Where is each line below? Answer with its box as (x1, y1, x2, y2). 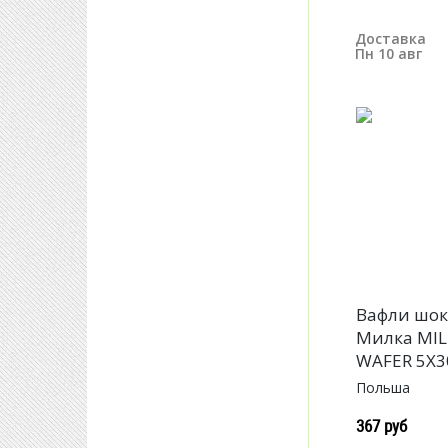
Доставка (355, 29, 426, 48)
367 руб (356, 414, 408, 438)
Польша (356, 378, 411, 398)
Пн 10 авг (355, 44, 422, 63)
